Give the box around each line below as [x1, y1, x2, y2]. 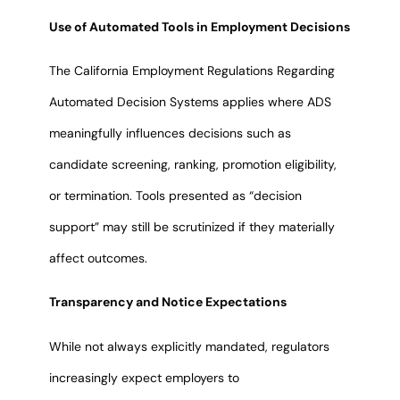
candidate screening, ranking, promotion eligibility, [48, 156, 337, 172]
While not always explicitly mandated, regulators [48, 337, 329, 354]
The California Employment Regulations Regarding [48, 62, 335, 79]
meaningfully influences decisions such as [48, 125, 291, 141]
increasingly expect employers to [48, 369, 239, 386]
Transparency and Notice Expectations [48, 294, 287, 311]
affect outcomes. [48, 250, 147, 266]
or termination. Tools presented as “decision [48, 187, 302, 204]
